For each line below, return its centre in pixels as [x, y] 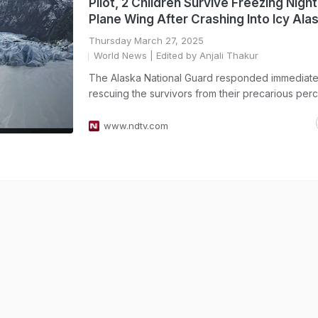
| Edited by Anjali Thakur [203, 55]
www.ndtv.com [136, 126]
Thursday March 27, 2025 [146, 40]
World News [120, 55]
